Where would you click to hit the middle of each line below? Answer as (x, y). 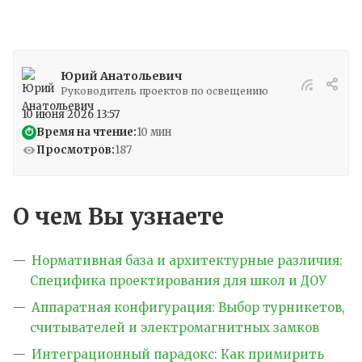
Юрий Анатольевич (121, 76)
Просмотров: (76, 150)
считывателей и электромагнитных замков (175, 328)
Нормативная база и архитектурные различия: (187, 261)
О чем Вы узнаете (118, 217)
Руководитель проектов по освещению (164, 91)
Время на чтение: (86, 133)
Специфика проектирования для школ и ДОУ (178, 281)
